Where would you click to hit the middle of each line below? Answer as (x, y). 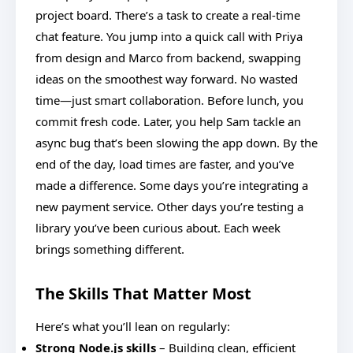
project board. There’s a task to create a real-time (168, 15)
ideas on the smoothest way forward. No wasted (167, 79)
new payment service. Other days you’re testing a (169, 206)
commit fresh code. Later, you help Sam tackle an (168, 121)
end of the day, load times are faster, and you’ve (165, 164)
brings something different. (110, 249)
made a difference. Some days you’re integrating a (172, 185)
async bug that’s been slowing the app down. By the (176, 143)
